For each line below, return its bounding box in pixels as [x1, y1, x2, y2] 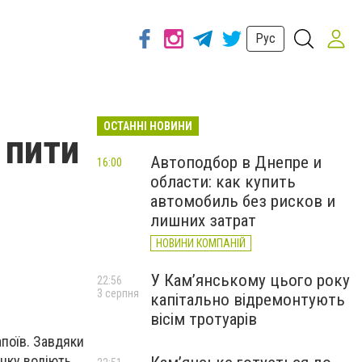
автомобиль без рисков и [150, 192, 335, 211]
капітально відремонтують [150, 290, 345, 309]
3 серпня [97, 287, 139, 300]
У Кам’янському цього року [150, 271, 350, 290]
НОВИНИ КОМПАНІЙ [156, 237, 246, 250]
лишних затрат [150, 211, 256, 230]
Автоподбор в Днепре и [150, 153, 322, 172]
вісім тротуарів [150, 309, 257, 329]
